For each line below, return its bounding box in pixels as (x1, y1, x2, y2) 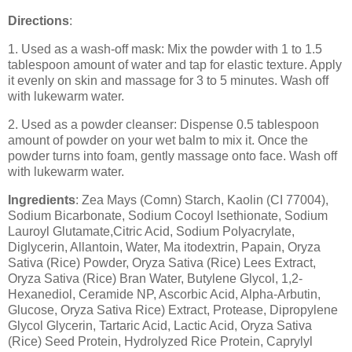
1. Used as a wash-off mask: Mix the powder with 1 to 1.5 (8, 42, 322, 57)
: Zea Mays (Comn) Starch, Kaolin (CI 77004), (75, 192, 328, 207)
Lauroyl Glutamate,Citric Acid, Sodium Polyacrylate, (8, 224, 295, 238)
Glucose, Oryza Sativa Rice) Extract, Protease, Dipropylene (8, 302, 338, 317)
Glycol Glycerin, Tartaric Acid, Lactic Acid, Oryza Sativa (8, 318, 312, 332)
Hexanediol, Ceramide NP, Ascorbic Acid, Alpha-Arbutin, (8, 287, 321, 301)
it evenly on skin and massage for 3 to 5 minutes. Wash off (8, 74, 328, 88)
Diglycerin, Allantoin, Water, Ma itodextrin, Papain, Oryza (8, 240, 321, 254)
